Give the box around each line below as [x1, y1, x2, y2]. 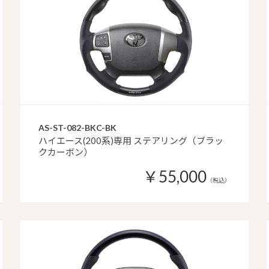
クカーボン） [38, 147, 92, 157]
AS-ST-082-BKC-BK [38, 122, 116, 133]
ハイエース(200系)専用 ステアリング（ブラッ [38, 135, 223, 146]
